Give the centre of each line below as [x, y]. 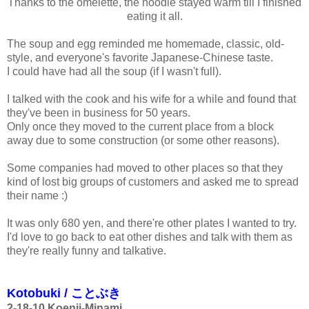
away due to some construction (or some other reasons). [143, 140]
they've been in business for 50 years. [99, 112]
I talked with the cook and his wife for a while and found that [151, 99]
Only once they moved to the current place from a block [140, 126]
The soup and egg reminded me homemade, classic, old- [146, 43]
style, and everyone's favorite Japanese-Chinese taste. [140, 57]
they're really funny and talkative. [87, 250]
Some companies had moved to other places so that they [145, 168]
